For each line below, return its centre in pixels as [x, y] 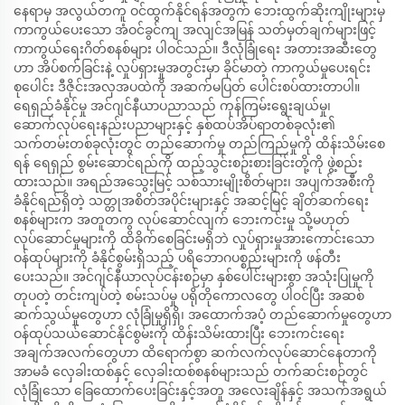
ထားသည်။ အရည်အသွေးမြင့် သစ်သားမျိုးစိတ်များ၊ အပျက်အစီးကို [194, 182]
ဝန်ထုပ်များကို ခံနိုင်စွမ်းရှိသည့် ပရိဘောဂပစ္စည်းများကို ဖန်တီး [177, 258]
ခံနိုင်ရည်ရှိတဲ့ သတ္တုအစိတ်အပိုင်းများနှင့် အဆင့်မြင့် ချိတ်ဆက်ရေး [191, 201]
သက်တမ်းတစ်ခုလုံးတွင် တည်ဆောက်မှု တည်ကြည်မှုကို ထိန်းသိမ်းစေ [199, 144]
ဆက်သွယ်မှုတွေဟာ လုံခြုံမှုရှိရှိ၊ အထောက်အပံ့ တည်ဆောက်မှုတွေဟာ [202, 315]
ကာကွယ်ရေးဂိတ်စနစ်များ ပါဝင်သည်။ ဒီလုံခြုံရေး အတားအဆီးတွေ [195, 49]
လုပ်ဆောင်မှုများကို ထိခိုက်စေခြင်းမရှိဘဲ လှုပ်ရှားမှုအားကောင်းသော [194, 239]
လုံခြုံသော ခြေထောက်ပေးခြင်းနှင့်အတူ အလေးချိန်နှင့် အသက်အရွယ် [200, 391]
